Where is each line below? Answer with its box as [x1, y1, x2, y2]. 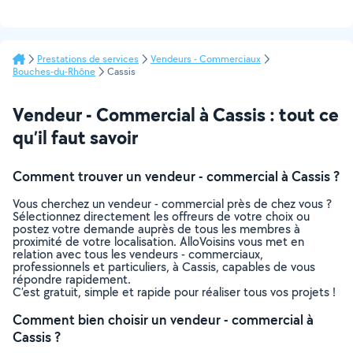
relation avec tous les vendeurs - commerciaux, [13, 246, 263, 262]
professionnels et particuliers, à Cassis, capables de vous [13, 258, 315, 275]
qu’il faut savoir [13, 124, 138, 150]
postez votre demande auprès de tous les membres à [13, 221, 300, 237]
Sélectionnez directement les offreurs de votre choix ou [13, 208, 310, 225]
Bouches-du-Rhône [13, 65, 95, 78]
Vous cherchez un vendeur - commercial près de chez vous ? [13, 195, 332, 212]
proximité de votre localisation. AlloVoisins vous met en [13, 233, 304, 250]
